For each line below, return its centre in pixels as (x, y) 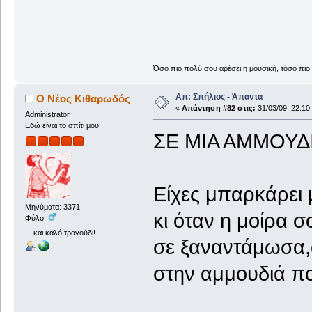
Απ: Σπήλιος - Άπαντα (219, 97)
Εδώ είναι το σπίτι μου (62, 126)
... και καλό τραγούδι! (60, 233)
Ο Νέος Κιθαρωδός (84, 99)
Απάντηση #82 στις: (218, 108)
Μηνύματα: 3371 (52, 206)
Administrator (47, 115)
